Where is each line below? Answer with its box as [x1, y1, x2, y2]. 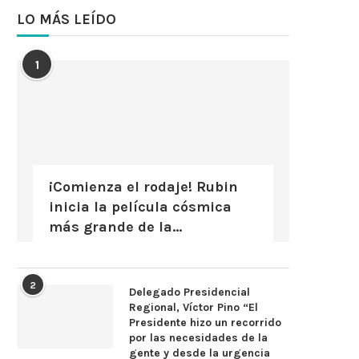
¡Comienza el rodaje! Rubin [49, 177, 238, 196]
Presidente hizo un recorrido [129, 315, 281, 329]
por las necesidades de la [129, 330, 268, 345]
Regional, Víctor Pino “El [129, 300, 258, 314]
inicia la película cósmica [49, 197, 232, 216]
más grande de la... [49, 217, 182, 236]
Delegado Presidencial [129, 284, 250, 299]
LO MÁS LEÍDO [17, 10, 116, 28]
